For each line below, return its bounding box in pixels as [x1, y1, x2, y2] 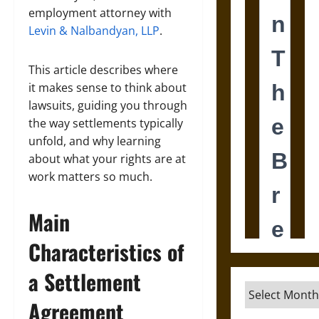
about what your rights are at [28, 151, 186, 167]
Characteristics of [28, 236, 184, 268]
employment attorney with [28, 5, 172, 21]
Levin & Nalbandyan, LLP [28, 23, 159, 38]
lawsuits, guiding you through [28, 98, 187, 113]
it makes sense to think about [28, 80, 187, 95]
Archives [244, 281, 293, 297]
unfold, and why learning [28, 133, 161, 149]
